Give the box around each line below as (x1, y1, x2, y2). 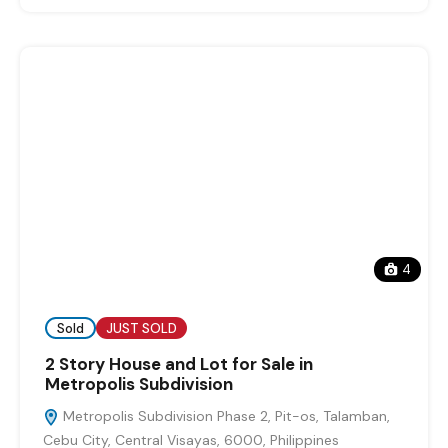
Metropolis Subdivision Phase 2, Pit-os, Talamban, (59, 407, 390, 426)
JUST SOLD (106, 319, 177, 337)
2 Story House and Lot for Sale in (45, 353, 313, 376)
